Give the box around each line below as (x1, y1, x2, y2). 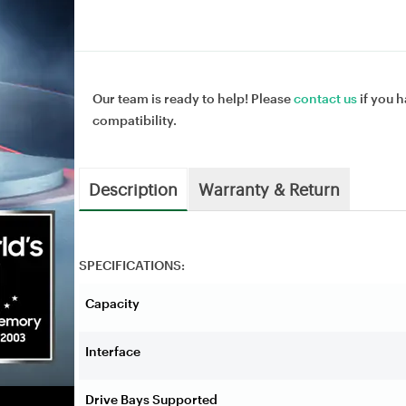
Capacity (85, 295, 140, 311)
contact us (294, 90, 357, 106)
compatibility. (92, 111, 177, 128)
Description (89, 177, 178, 199)
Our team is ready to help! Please (92, 90, 294, 106)
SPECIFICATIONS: (79, 256, 185, 273)
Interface (85, 343, 140, 359)
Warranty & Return (198, 177, 340, 199)
